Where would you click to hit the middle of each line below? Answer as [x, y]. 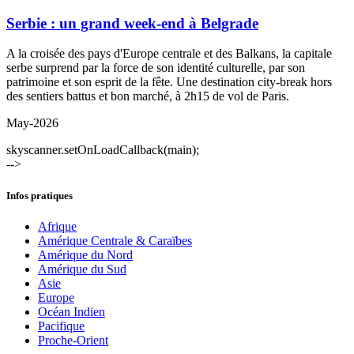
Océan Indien [72, 311]
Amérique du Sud [82, 269]
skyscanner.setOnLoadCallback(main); [103, 150]
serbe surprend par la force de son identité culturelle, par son [156, 68]
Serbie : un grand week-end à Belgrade [132, 23]
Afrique [57, 226]
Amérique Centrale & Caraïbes [115, 240]
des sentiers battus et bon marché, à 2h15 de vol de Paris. [148, 96]
